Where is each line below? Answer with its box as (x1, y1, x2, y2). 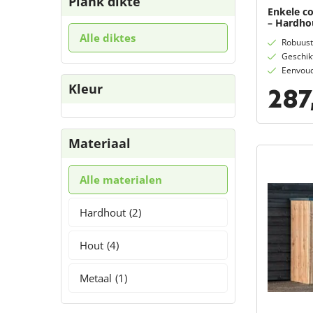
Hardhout (80, 205, 126, 219)
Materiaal (68, 135, 131, 152)
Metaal (80, 271, 112, 285)
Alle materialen (80, 173, 162, 187)
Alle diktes (80, 31, 136, 45)
